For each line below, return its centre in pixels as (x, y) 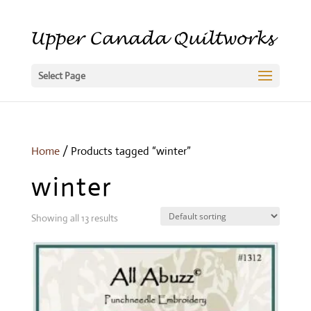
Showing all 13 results (74, 218)
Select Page (61, 76)
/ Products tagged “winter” (125, 151)
